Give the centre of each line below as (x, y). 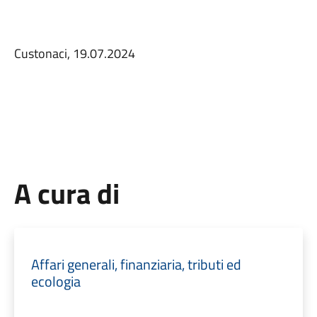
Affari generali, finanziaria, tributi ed (136, 264)
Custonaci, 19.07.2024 (74, 53)
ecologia (56, 281)
